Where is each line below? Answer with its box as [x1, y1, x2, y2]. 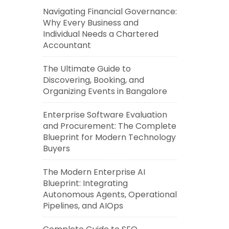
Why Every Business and [42, 17, 139, 29]
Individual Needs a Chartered [42, 28, 158, 40]
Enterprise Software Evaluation [42, 109, 167, 121]
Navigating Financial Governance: [42, 6, 177, 17]
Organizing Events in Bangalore [42, 85, 167, 97]
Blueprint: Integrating [42, 177, 128, 189]
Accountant [42, 39, 91, 51]
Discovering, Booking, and [42, 74, 144, 86]
